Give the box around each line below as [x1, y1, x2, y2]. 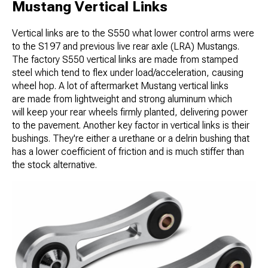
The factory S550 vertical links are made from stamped [12, 54, 238, 66]
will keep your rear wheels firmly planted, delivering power [12, 106, 248, 118]
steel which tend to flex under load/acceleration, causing [12, 67, 243, 79]
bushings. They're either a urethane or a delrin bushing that [12, 133, 249, 145]
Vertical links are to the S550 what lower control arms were [12, 28, 254, 39]
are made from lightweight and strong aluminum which [12, 93, 232, 105]
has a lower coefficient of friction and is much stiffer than [12, 146, 244, 158]
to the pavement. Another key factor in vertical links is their [12, 120, 249, 132]
